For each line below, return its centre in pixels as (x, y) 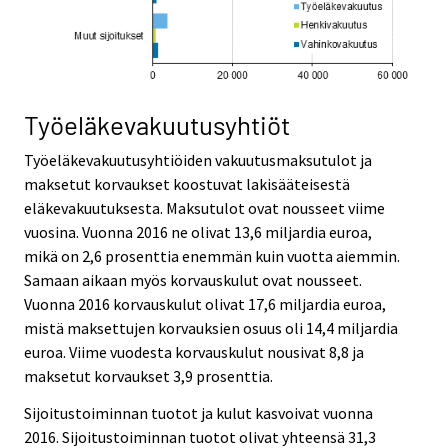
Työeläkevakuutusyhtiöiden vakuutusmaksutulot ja (198, 159)
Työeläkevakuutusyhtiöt (157, 124)
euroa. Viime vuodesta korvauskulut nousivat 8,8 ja (194, 351)
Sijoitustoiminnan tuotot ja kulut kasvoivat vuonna (198, 412)
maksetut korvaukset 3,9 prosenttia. (148, 375)
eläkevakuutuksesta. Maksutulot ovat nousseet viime (204, 207)
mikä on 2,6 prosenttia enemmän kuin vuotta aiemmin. (212, 255)
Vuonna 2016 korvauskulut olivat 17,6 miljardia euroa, (205, 303)
